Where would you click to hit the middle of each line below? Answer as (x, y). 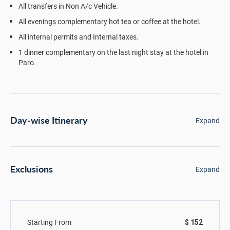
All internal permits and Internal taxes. (79, 37)
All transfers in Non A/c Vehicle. (68, 6)
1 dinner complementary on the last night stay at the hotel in (113, 52)
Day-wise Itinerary (49, 120)
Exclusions (32, 169)
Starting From (49, 222)
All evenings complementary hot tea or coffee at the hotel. (110, 22)
